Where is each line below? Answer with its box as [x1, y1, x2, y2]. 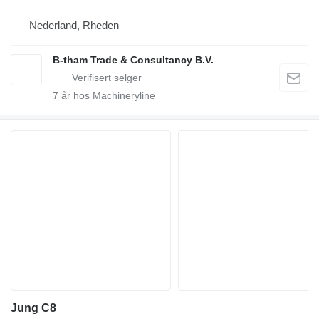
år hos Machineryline [58, 90, 155, 101]
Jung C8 [11, 302, 56, 314]
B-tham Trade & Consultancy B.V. [53, 54, 214, 66]
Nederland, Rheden [29, 19, 119, 31]
